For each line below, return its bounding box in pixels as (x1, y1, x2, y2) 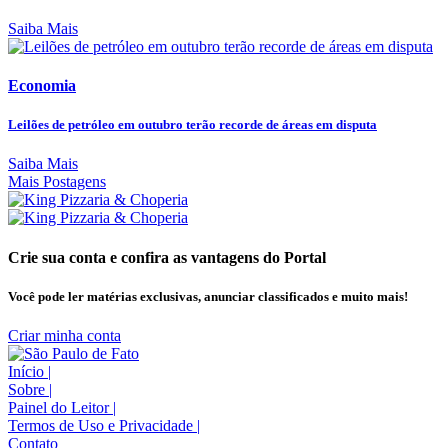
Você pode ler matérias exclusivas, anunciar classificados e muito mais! (8, 288, 408, 304)
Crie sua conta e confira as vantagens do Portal (8, 248, 326, 266)
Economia (8, 76, 76, 94)
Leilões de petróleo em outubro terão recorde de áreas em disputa (8, 117, 377, 133)
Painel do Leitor (8, 398, 113, 416)
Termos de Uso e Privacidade (8, 416, 197, 434)
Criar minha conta (8, 326, 121, 344)
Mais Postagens (8, 173, 106, 191)
